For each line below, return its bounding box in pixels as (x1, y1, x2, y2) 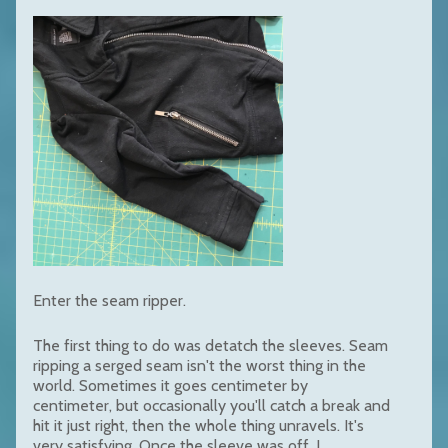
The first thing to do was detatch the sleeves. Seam (33, 335, 388, 355)
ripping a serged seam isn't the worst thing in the (33, 355, 366, 375)
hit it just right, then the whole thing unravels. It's (33, 415, 364, 435)
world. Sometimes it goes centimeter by (33, 375, 308, 395)
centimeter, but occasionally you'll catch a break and (33, 395, 390, 415)
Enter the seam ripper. (33, 290, 186, 310)
